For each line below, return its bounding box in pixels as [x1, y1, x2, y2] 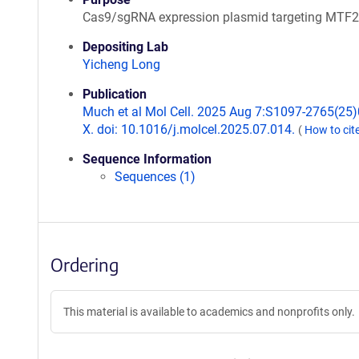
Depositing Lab [83, 39, 168, 54]
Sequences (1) [115, 169, 196, 184]
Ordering [50, 253, 119, 276]
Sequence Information [83, 151, 212, 167]
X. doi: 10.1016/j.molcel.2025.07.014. [83, 122, 298, 137]
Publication [83, 87, 147, 102]
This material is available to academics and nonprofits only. [63, 305, 355, 318]
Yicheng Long [83, 57, 160, 72]
